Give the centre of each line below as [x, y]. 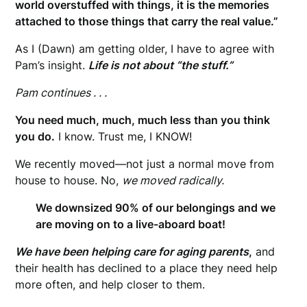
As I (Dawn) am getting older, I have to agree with [145, 48]
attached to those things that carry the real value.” [147, 21]
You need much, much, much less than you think [143, 120]
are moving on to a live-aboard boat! [131, 224]
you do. [35, 136]
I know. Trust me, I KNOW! [124, 136]
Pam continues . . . [61, 92]
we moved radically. [173, 180]
